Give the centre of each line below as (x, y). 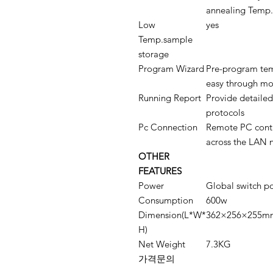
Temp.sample (165, 39)
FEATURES (160, 171)
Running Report (170, 98)
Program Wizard (171, 69)
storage (154, 54)
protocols (225, 112)
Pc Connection (168, 127)
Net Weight (162, 244)
